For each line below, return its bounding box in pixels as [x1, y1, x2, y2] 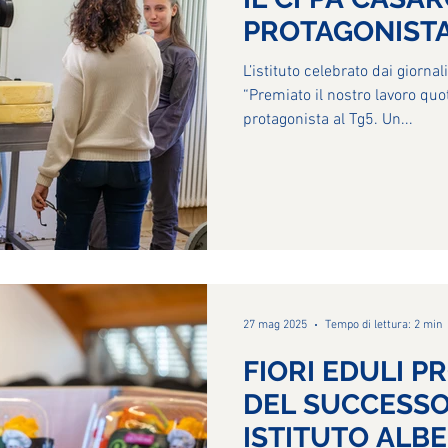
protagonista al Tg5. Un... [243, 110, 413, 130]
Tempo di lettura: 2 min [325, 317, 442, 332]
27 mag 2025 [243, 317, 307, 332]
